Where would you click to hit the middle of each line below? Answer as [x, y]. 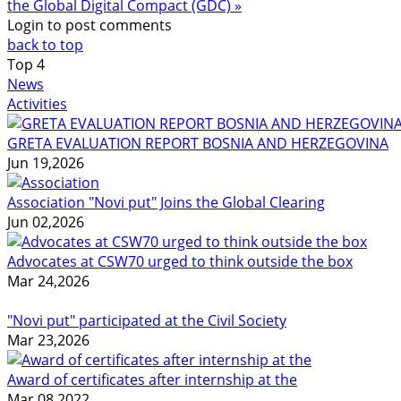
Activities [37, 103]
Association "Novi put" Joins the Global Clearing [166, 202]
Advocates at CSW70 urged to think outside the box [180, 261]
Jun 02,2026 [46, 222]
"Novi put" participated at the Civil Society [147, 320]
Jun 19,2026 [46, 162]
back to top [45, 44]
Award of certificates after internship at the [152, 379]
